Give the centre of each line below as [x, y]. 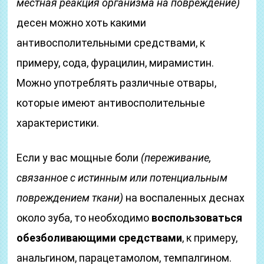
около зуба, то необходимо [84, 218]
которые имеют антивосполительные [111, 103]
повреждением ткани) [70, 198]
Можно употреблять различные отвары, [117, 83]
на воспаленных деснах [184, 198]
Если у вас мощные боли [79, 158]
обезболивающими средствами [100, 238]
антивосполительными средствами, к [111, 43]
